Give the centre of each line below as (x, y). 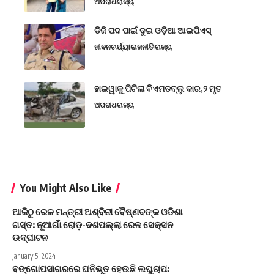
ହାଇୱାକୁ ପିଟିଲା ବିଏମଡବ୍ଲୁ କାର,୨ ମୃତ (158, 89)
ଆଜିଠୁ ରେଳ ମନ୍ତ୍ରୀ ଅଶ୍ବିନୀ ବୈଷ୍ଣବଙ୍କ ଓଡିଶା (97, 212)
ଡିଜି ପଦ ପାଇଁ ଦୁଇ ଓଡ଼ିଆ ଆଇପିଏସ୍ (153, 31)
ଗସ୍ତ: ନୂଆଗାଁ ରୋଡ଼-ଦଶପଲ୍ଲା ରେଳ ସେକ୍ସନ (93, 225)
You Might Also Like (65, 188)
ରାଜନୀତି (143, 47)
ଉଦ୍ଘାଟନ (30, 238)
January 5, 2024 (34, 256)
